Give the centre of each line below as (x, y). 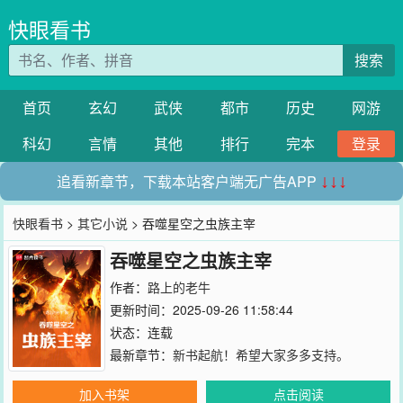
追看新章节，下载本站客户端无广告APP (188, 181)
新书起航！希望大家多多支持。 (260, 354)
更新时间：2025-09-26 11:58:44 (201, 309)
